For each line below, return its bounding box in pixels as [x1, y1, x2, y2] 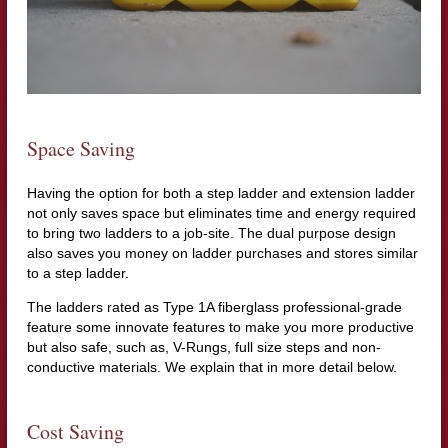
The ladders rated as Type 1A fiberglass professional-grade [26, 298, 402, 315]
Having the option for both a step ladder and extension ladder [26, 184, 415, 201]
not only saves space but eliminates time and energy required [26, 204, 416, 221]
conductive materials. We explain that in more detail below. [26, 358, 397, 375]
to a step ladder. [26, 264, 129, 281]
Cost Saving [26, 417, 124, 445]
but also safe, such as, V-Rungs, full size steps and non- [26, 338, 381, 355]
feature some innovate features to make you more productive [26, 318, 414, 335]
